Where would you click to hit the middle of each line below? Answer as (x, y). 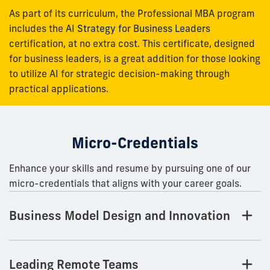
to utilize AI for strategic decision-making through (119, 74)
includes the (37, 29)
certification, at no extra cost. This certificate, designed (132, 44)
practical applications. (59, 89)
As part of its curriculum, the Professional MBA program (132, 14)
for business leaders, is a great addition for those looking (135, 59)
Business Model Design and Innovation (120, 216)
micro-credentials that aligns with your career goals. (125, 184)
